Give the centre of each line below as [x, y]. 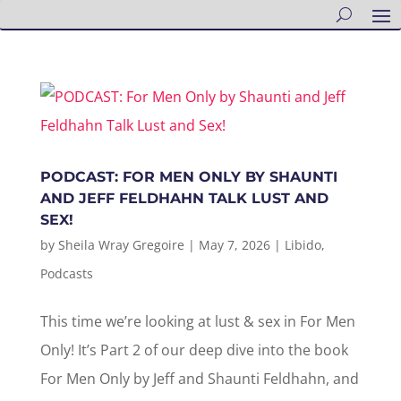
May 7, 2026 [234, 245]
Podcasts [66, 273]
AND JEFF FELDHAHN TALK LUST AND [184, 198]
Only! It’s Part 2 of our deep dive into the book [194, 350]
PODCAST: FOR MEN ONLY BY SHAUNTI [188, 177]
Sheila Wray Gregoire [121, 245]
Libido [303, 245]
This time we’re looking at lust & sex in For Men [197, 321]
